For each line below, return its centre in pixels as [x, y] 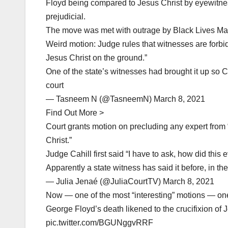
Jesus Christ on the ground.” [96, 58]
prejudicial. [66, 17]
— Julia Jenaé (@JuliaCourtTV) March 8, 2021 [130, 182]
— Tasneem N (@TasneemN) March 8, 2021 [125, 99]
